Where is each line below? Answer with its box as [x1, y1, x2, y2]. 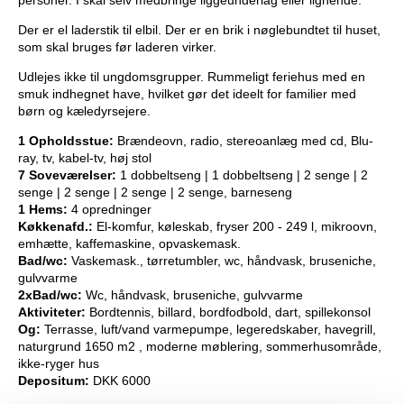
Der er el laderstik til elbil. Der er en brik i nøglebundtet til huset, [18, 23, 381, 38]
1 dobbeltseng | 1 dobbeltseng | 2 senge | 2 [116, 168, 368, 183]
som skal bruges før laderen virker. [18, 40, 216, 55]
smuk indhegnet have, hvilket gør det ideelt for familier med [18, 87, 356, 102]
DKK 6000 [89, 373, 151, 389]
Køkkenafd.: [18, 219, 93, 234]
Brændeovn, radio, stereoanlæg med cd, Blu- [114, 133, 373, 149]
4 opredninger [68, 202, 151, 217]
